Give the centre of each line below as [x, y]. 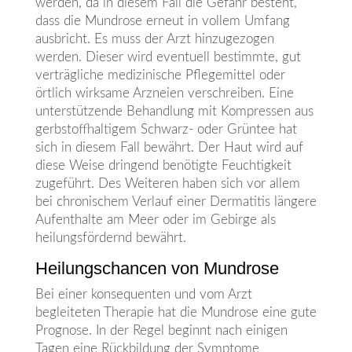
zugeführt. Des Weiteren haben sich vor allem [167, 184]
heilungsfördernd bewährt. [110, 238]
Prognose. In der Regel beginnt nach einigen [161, 331]
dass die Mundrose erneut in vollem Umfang [162, 21]
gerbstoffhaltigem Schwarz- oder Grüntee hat [166, 130]
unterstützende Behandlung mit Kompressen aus [174, 112]
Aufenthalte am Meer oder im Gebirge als [155, 220]
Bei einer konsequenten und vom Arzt [143, 295]
